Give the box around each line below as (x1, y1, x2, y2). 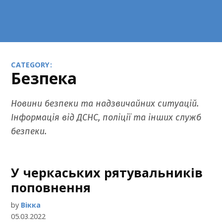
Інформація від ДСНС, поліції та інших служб (11, 112, 202, 123)
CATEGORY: (11, 60, 52, 69)
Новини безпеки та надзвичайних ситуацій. (11, 98, 199, 109)
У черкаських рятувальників (11, 164, 203, 181)
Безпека (11, 67, 77, 89)
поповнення (11, 179, 91, 196)
